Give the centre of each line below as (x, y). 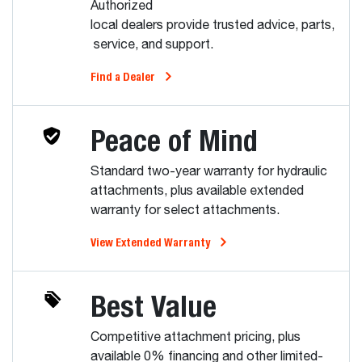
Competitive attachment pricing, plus (196, 337)
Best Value (154, 305)
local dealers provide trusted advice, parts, (213, 25)
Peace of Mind (178, 140)
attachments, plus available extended (197, 191)
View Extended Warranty (152, 242)
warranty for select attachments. (187, 210)
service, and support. (154, 45)
